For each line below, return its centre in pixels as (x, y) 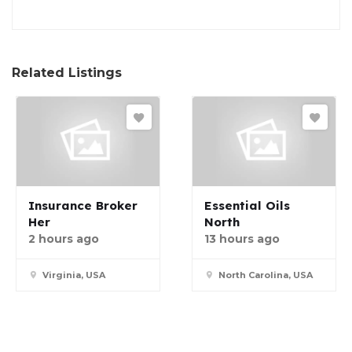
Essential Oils (247, 206)
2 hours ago (64, 239)
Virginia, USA (74, 275)
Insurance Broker (83, 206)
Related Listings (67, 73)
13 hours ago (242, 239)
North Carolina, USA (266, 275)
